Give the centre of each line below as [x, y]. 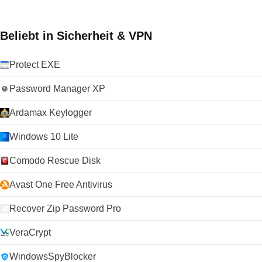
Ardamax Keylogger [51, 113]
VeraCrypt [30, 232]
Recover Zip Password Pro [65, 208]
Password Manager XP [57, 89]
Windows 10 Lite [44, 137]
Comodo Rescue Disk [55, 161]
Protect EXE [35, 65]
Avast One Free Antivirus [61, 185]
